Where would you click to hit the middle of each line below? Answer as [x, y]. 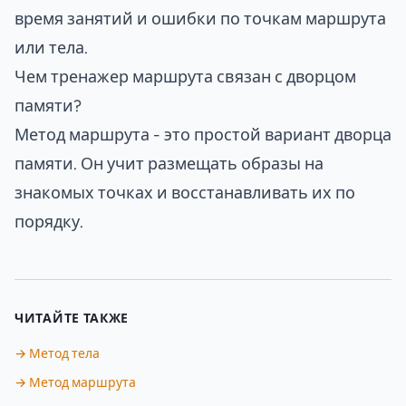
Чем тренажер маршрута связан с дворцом [185, 77]
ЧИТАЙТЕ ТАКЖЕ [72, 319]
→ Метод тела [57, 354]
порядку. [49, 222]
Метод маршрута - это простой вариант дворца [203, 135]
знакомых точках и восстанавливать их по [185, 193]
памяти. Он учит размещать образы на [169, 164]
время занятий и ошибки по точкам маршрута [200, 19]
